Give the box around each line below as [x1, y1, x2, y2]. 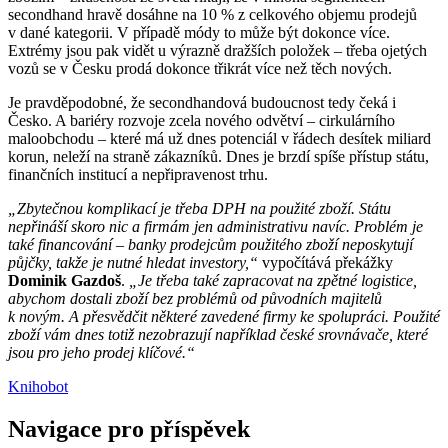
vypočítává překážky [262, 253, 393, 271]
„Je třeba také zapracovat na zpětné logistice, [129, 271, 417, 289]
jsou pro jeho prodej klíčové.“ [8, 343, 195, 361]
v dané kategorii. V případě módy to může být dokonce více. [8, 23, 390, 41]
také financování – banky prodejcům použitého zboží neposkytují [8, 235, 413, 253]
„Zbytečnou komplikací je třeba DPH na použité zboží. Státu [8, 199, 391, 217]
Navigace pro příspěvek [8, 415, 250, 442]
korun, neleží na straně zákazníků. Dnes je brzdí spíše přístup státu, [8, 147, 429, 165]
